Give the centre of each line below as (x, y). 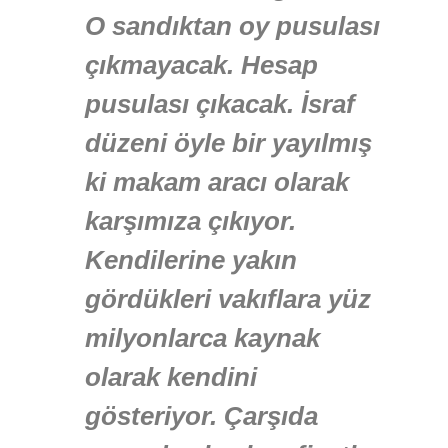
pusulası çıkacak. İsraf (220, 104)
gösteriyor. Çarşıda (201, 416)
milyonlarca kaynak (202, 338)
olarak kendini (171, 377)
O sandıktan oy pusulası (232, 26)
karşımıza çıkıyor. (190, 221)
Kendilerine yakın (191, 260)
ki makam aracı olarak (217, 182)
